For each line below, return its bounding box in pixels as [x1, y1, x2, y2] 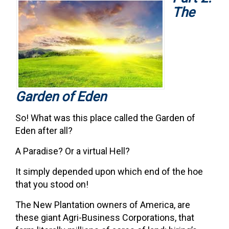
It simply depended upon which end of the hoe [15, 166, 203, 177]
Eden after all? [15, 125, 73, 136]
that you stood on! [15, 178, 88, 190]
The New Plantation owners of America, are [15, 199, 190, 210]
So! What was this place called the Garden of [15, 112, 195, 123]
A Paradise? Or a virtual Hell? [15, 145, 130, 156]
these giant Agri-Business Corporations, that [15, 212, 194, 223]
